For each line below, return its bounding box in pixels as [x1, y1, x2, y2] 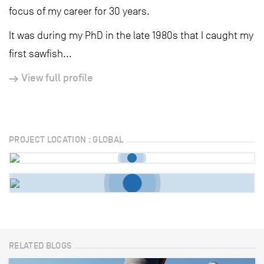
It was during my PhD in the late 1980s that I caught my [9, 29, 253, 41]
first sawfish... [9, 48, 72, 60]
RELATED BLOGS [9, 240, 72, 251]
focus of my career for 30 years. [9, 5, 150, 17]
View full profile [21, 71, 93, 84]
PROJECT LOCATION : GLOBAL [9, 134, 124, 145]
